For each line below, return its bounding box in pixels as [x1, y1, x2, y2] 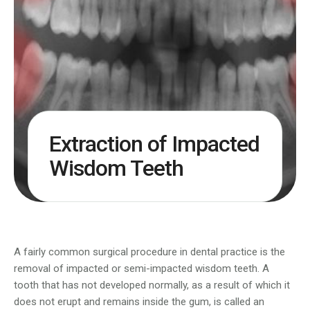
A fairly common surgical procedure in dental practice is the [14, 246, 285, 259]
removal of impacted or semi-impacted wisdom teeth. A [14, 262, 269, 275]
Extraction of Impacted [49, 131, 259, 158]
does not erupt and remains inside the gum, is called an [14, 295, 264, 309]
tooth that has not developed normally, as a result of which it [14, 279, 290, 292]
